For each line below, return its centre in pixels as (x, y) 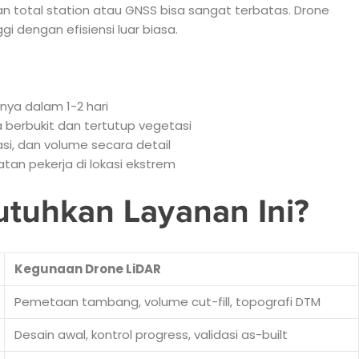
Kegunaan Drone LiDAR (87, 268)
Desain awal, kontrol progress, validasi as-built (151, 334)
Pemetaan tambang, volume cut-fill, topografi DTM (167, 301)
